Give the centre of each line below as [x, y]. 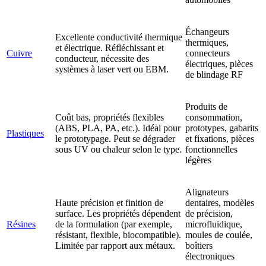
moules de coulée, [219, 235]
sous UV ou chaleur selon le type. [118, 150]
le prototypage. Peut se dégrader [115, 139]
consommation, [214, 118]
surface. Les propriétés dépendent [118, 214]
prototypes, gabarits [222, 128]
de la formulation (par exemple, [114, 224]
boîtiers [199, 246]
